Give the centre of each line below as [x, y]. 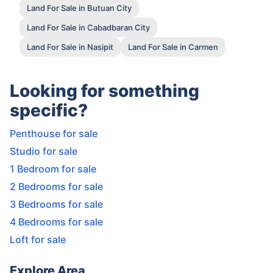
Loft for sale [38, 240]
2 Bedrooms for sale [56, 187]
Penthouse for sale [54, 134]
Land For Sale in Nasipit [70, 47]
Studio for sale [44, 151]
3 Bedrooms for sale [56, 204]
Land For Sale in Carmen [173, 47]
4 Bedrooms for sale [56, 222]
